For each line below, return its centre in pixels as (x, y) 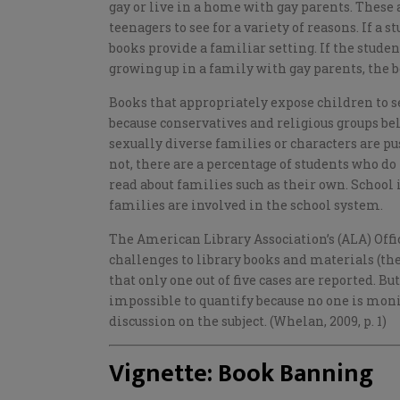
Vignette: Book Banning (241, 374)
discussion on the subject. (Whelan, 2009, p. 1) (248, 321)
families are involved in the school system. (246, 205)
